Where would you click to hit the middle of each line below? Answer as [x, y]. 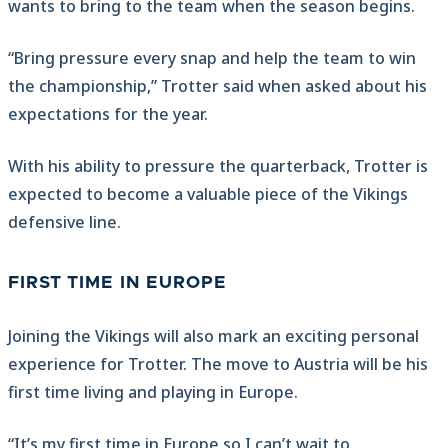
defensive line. [64, 222]
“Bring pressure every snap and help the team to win [212, 58]
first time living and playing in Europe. [153, 392]
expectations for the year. [108, 114]
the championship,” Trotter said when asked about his [217, 86]
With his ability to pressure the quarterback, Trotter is [218, 166]
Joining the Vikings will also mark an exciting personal [213, 336]
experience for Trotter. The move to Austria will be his [218, 364]
